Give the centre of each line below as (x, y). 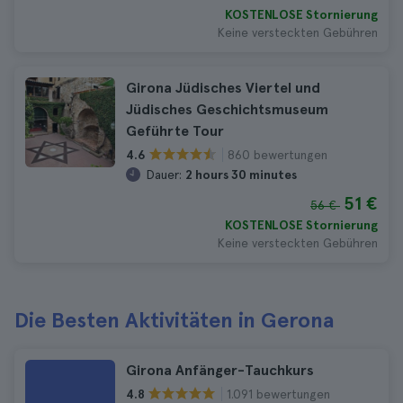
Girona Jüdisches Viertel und (223, 88)
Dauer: (164, 175)
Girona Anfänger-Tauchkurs (220, 370)
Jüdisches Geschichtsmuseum (227, 109)
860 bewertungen (278, 154)
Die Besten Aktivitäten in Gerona (174, 320)
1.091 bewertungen (278, 394)
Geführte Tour (175, 131)
